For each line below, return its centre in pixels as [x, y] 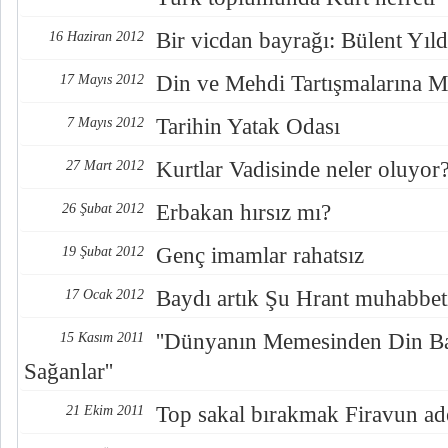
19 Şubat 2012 [103, 251]
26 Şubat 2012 [103, 208]
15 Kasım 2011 [102, 337]
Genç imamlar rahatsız [260, 255]
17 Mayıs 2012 [102, 79]
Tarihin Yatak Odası [248, 126]
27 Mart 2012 [105, 165]
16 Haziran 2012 [96, 36]
